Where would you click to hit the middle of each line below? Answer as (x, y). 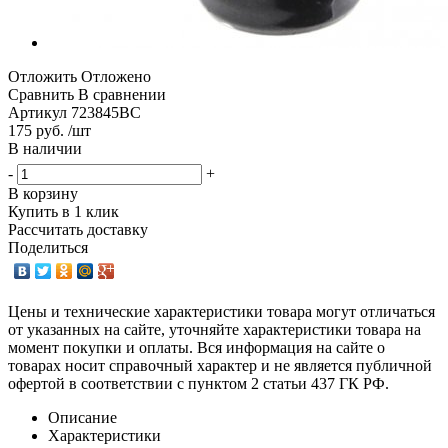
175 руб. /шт (49, 130)
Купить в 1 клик (63, 211)
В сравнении (122, 94)
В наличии (45, 148)
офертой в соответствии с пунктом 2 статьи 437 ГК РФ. (198, 383)
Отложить (42, 76)
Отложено (116, 76)
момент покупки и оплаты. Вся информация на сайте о (196, 347)
